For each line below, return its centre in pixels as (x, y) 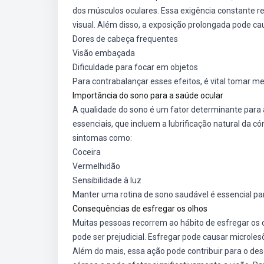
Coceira (87, 152)
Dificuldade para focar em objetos (135, 67)
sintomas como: (102, 138)
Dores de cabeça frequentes (125, 39)
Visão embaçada (104, 53)
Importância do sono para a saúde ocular (148, 95)
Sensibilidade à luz (107, 180)
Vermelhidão (96, 166)
